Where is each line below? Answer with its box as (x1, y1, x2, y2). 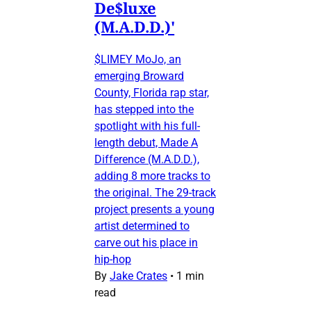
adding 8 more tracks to (94, 169, 210, 183)
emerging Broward (94, 69, 184, 83)
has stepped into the (94, 102, 194, 116)
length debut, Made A (94, 135, 198, 149)
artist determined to (94, 219, 190, 233)
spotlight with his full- (94, 119, 200, 133)
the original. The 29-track (94, 185, 216, 199)
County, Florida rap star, (94, 85, 209, 99)
